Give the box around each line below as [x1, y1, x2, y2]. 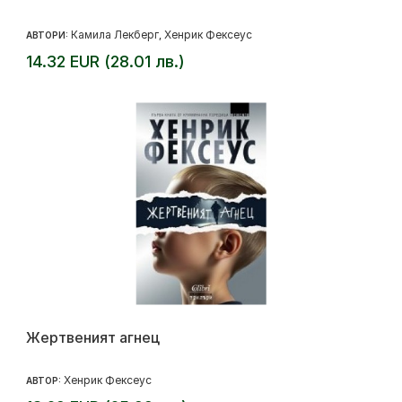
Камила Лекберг [71, 28, 159, 41]
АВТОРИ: [26, 30, 71, 40]
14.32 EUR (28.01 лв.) [26, 52, 185, 71]
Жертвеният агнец [26, 328, 160, 346]
